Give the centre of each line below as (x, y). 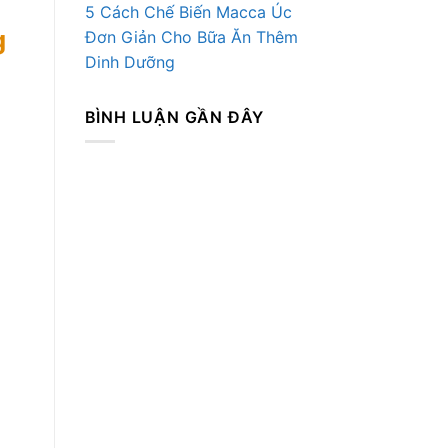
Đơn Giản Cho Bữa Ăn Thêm (191, 36)
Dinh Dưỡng (129, 61)
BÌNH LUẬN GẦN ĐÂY (174, 116)
